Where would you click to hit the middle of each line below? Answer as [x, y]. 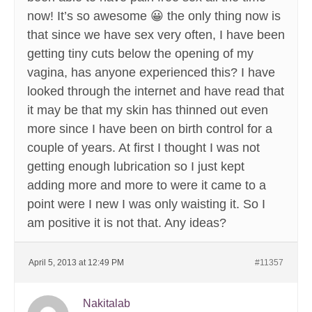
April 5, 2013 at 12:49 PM [76, 263]
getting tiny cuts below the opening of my [140, 54]
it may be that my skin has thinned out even [148, 110]
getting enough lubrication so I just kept [136, 167]
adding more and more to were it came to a [147, 186]
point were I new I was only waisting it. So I [146, 204]
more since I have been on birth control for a [150, 129]
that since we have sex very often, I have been [156, 35]
